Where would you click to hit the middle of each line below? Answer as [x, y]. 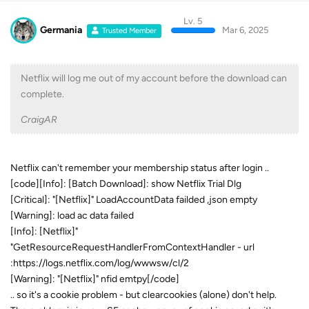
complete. [42, 94]
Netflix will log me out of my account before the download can [154, 78]
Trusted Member [130, 30]
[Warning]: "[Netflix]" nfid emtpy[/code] [95, 279]
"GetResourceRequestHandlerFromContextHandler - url [132, 247]
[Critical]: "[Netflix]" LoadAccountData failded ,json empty [134, 200]
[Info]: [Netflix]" [44, 231]
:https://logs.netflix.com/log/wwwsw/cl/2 [100, 263]
